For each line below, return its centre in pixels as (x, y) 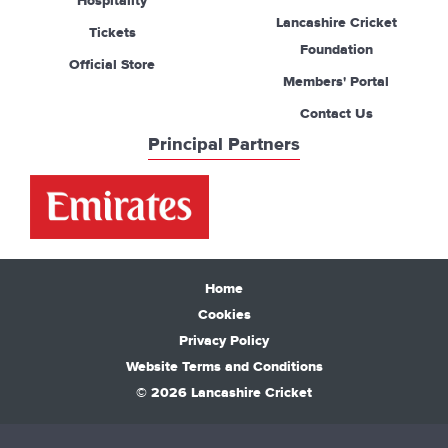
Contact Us (336, 114)
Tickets (112, 33)
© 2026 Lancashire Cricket (224, 392)
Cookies (224, 314)
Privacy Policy (224, 340)
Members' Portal (336, 82)
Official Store (112, 65)
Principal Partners (224, 145)
